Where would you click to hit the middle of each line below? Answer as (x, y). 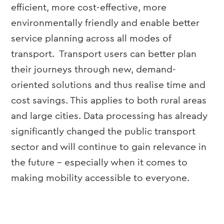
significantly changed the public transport (103, 132)
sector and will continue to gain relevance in (109, 147)
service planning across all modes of (91, 39)
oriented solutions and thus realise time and (108, 85)
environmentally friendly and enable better (105, 23)
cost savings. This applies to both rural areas (109, 101)
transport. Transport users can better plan (104, 54)
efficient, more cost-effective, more (89, 8)
